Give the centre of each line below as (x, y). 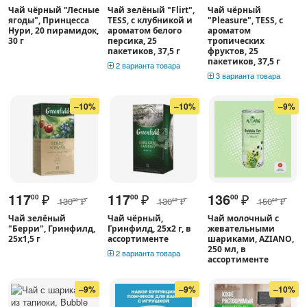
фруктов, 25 (233, 51)
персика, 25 (133, 40)
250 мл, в (226, 249)
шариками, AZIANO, (250, 238)
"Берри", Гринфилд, (52, 228)
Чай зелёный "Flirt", (151, 10)
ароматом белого (145, 30)
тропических (236, 40)
